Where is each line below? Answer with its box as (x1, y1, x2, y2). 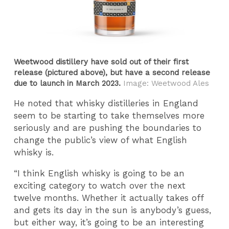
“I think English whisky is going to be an (14, 168, 185, 178)
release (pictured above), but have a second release (14, 67, 211, 77)
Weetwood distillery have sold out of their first (14, 57, 189, 66)
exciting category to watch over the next (14, 180, 186, 191)
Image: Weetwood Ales (121, 78, 210, 88)
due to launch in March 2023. (14, 78, 121, 88)
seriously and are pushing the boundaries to (14, 123, 202, 133)
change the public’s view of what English (14, 135, 188, 146)
